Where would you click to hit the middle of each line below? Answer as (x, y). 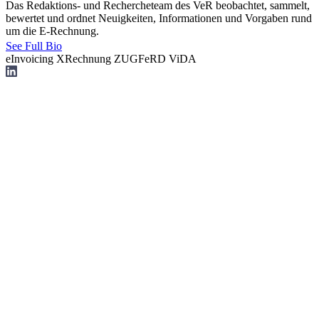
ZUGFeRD (140, 59)
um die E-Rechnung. (52, 31)
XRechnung (84, 59)
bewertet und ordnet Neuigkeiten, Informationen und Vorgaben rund (159, 19)
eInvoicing (30, 59)
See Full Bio (34, 46)
